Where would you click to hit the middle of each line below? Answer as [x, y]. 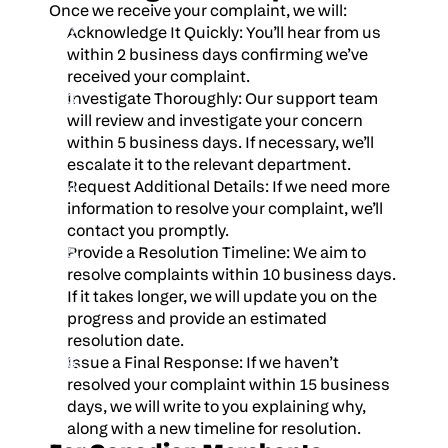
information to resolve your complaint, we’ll [225, 208]
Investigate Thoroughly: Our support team [222, 98]
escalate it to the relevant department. [209, 164]
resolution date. [125, 340]
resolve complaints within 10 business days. [231, 274]
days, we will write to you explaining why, [216, 406]
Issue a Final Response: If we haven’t [203, 362]
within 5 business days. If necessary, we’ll [220, 142]
